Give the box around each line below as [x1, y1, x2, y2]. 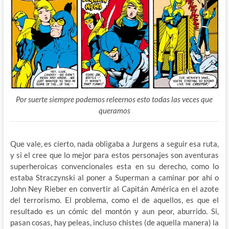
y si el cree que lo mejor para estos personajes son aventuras [10, 150, 219, 159]
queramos [98, 105, 130, 115]
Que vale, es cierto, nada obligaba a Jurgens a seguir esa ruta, [10, 139, 219, 148]
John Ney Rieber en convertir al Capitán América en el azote [10, 184, 219, 193]
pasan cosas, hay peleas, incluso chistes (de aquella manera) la [10, 217, 219, 227]
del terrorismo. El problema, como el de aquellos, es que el [10, 195, 219, 204]
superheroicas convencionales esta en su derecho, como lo [10, 161, 219, 171]
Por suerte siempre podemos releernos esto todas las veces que [16, 94, 213, 104]
